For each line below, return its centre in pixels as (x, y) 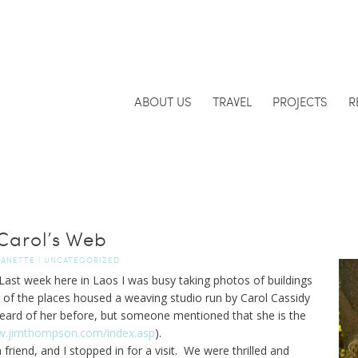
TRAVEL (232, 101)
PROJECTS (300, 101)
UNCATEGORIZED (82, 260)
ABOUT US (163, 101)
